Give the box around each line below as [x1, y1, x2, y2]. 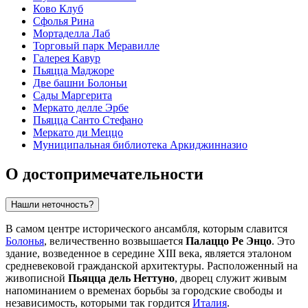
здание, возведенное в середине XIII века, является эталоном [5, 247, 291, 259]
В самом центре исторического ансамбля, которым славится [5, 222, 287, 234]
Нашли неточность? [11, 199, 93, 210]
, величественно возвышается [44, 234, 186, 247]
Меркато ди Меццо [33, 126, 123, 139]
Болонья [5, 234, 44, 247]
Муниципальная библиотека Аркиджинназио [33, 139, 247, 151]
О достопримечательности [5, 164, 203, 183]
